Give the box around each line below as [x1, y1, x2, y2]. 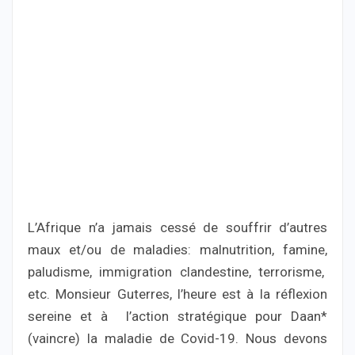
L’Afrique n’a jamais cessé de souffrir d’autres [28, 219, 327, 236]
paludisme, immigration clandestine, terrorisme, [28, 264, 327, 281]
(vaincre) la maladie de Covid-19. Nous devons [28, 330, 327, 347]
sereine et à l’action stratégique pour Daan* [28, 308, 327, 325]
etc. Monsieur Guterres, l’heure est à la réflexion [28, 286, 327, 303]
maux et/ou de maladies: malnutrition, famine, [28, 242, 327, 258]
